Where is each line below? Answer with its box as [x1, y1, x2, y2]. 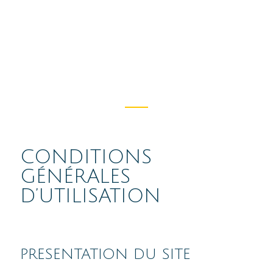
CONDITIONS [19, 146, 152, 168]
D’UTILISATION [19, 185, 161, 207]
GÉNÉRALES [19, 166, 130, 188]
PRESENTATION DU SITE [19, 246, 191, 263]
